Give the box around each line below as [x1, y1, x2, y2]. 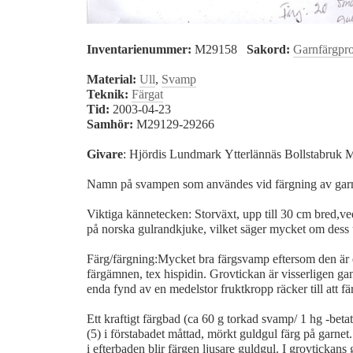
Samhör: [87, 117, 133, 132]
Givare [87, 147, 123, 162]
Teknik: [87, 87, 128, 102]
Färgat [132, 87, 163, 102]
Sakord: [247, 42, 290, 57]
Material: [87, 72, 136, 87]
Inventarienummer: [87, 42, 191, 57]
